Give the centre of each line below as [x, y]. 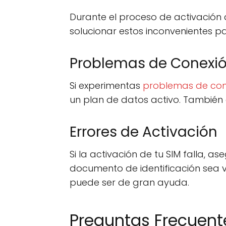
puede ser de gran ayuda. [129, 182]
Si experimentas [106, 85]
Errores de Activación [144, 132]
